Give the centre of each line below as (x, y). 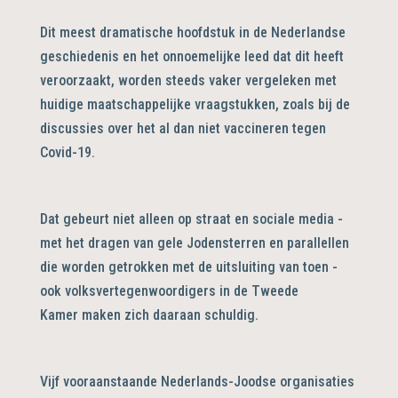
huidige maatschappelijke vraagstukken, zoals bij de (195, 104)
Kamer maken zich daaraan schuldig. (151, 314)
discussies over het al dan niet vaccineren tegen (183, 128)
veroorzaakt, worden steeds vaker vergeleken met (188, 80)
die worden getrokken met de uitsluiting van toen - (188, 267)
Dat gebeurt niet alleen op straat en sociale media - (191, 219)
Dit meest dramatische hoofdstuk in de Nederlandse (192, 32)
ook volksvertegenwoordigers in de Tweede (169, 291)
